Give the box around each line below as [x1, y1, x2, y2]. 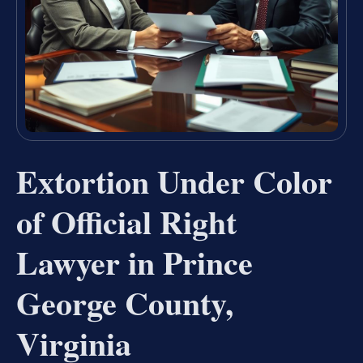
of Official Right [16, 198, 237, 246]
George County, [16, 279, 233, 327]
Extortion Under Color [16, 157, 332, 206]
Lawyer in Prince [16, 238, 253, 287]
